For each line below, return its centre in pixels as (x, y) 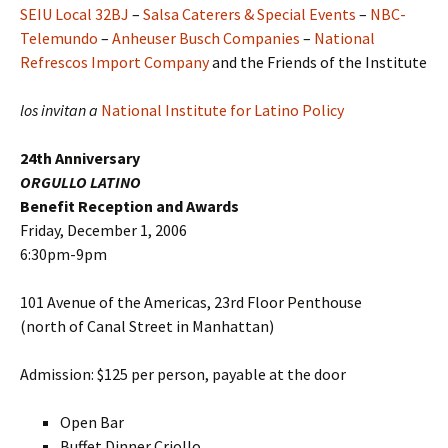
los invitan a (60, 110)
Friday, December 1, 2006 (103, 230)
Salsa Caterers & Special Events (249, 14)
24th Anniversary (80, 158)
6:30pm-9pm (63, 254)
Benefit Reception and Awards (129, 206)
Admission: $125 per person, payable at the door (183, 374)
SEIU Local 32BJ (74, 14)
